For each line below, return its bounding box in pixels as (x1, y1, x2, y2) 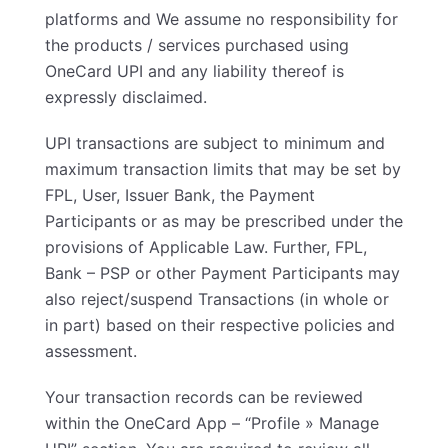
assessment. (45, 341, 137, 361)
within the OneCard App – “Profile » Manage (45, 413, 379, 433)
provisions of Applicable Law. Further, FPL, (45, 237, 367, 257)
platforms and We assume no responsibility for (45, 9, 398, 29)
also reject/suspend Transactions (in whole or (45, 289, 389, 309)
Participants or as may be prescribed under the (45, 211, 403, 231)
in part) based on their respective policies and (45, 315, 395, 335)
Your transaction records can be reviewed (45, 387, 363, 407)
